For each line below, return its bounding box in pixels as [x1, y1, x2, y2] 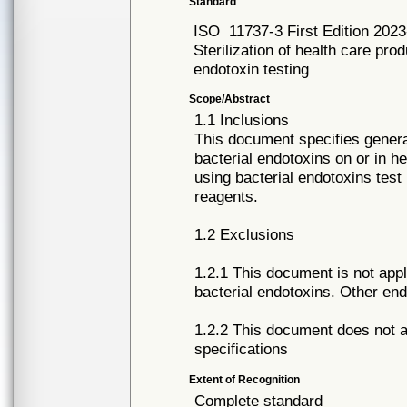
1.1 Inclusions [194, 111, 290, 129]
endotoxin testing [194, 60, 310, 78]
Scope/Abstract [189, 93, 271, 105]
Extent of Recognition [189, 373, 301, 386]
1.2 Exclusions [194, 225, 295, 243]
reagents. [194, 187, 259, 205]
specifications [194, 340, 289, 358]
